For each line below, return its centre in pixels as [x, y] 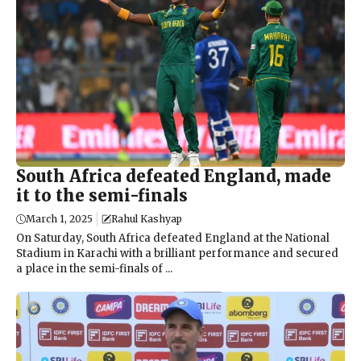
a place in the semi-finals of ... [94, 268]
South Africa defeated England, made [174, 176]
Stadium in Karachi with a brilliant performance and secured [177, 253]
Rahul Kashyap [147, 218]
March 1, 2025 [59, 218]
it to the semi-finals [102, 195]
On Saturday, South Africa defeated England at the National [173, 238]
